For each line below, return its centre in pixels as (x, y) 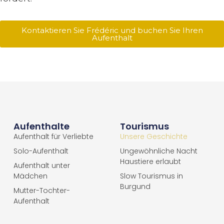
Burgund (135, 187)
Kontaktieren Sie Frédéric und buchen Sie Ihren (112, 30)
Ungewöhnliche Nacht (158, 151)
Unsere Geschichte (153, 137)
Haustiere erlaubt (150, 162)
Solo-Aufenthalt (41, 151)
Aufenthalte (41, 126)
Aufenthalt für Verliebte (53, 137)
